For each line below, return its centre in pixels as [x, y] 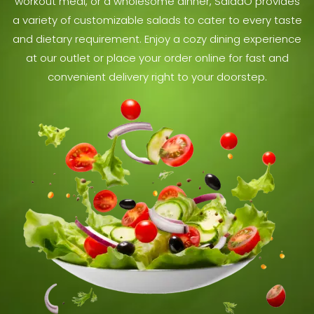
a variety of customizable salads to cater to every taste [157, 20]
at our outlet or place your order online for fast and [157, 57]
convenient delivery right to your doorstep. [157, 76]
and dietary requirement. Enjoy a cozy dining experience [157, 39]
